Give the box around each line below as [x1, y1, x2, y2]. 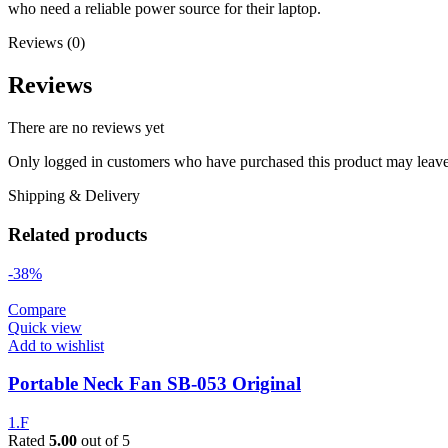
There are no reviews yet [8, 119, 164, 137]
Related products [8, 224, 147, 246]
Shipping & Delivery [8, 187, 140, 205]
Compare [8, 300, 66, 318]
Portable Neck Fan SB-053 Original [8, 373, 301, 395]
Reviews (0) [8, 34, 85, 52]
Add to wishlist [8, 336, 104, 354]
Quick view [8, 318, 82, 336]
